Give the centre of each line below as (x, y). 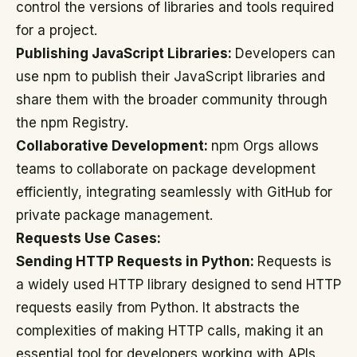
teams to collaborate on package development (166, 169)
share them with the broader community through (172, 100)
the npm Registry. (72, 123)
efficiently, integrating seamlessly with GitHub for (174, 192)
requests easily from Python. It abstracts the (158, 308)
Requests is (294, 261)
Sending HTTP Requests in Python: (137, 261)
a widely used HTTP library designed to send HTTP (178, 284)
